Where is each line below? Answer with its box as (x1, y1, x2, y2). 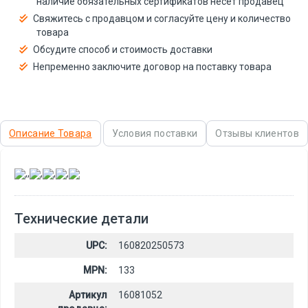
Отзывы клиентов (215, 128, 299, 139)
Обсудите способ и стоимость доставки (33, 44, 212, 55)
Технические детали (14, 210, 148, 227)
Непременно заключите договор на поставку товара (33, 61, 272, 72)
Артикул (69, 289, 107, 300)
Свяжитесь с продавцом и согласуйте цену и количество (33, 13, 291, 24)
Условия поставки (111, 128, 198, 139)
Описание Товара (9, 128, 92, 139)
